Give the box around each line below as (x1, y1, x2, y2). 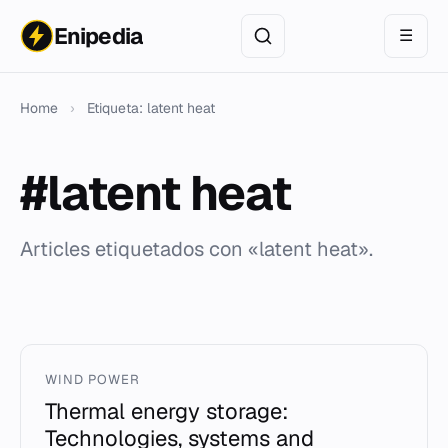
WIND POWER (45, 371, 141, 388)
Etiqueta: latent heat (87, 99, 215, 117)
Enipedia (54, 21, 142, 51)
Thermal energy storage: (45, 397, 289, 425)
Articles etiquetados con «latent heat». (20, 236, 373, 262)
